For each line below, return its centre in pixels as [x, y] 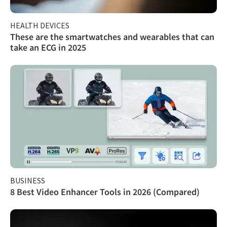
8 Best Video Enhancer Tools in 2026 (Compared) [105, 192]
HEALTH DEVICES [40, 25]
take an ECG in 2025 [48, 47]
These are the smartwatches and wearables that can [112, 36]
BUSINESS [28, 180]
